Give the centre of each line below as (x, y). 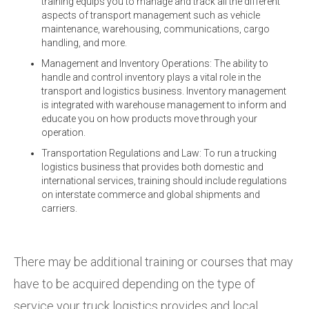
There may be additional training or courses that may (153, 261)
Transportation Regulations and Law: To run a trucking (159, 153)
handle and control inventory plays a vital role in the (151, 77)
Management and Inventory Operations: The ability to (155, 63)
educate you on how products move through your (149, 118)
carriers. (59, 208)
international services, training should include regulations (164, 180)
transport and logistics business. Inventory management (164, 91)
